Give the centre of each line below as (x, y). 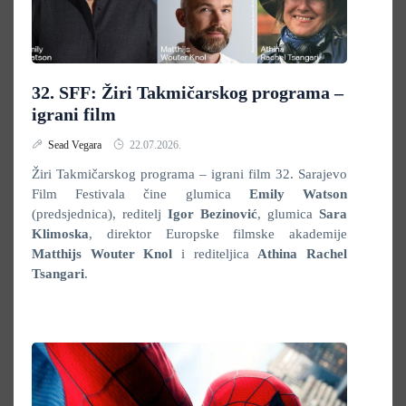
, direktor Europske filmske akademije (218, 234)
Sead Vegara (76, 145)
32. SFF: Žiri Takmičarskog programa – (188, 92)
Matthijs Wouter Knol (102, 254)
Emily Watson (298, 194)
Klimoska (60, 234)
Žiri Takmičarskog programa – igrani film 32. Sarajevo (189, 174)
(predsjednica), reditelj (100, 214)
